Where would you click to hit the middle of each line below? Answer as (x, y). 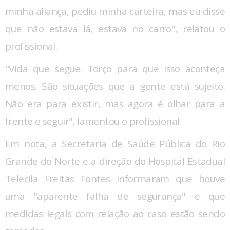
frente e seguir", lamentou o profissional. (93, 121)
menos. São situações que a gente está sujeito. (115, 87)
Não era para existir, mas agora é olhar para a (115, 104)
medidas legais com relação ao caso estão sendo (115, 214)
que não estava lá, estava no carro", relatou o (115, 29)
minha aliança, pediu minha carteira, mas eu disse (115, 12)
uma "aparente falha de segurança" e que (115, 196)
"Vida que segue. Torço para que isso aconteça (115, 69)
